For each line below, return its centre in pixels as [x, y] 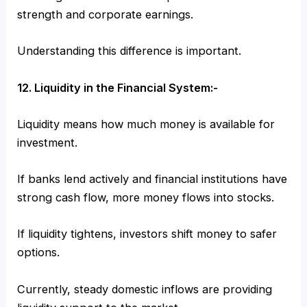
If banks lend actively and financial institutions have [152, 179]
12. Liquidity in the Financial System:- [118, 87]
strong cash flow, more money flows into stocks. [146, 198]
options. [39, 253]
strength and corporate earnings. [106, 15]
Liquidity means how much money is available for [146, 124]
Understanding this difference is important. [130, 51]
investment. [48, 142]
